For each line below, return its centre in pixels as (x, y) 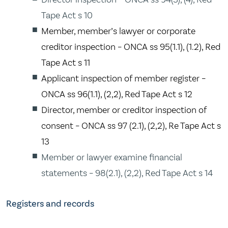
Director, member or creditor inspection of (124, 110)
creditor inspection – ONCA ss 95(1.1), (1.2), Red (131, 47)
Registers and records (50, 203)
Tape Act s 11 (66, 63)
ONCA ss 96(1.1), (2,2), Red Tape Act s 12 (117, 94)
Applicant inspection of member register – (124, 79)
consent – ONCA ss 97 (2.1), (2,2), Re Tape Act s (131, 126)
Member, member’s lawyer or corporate (119, 31)
